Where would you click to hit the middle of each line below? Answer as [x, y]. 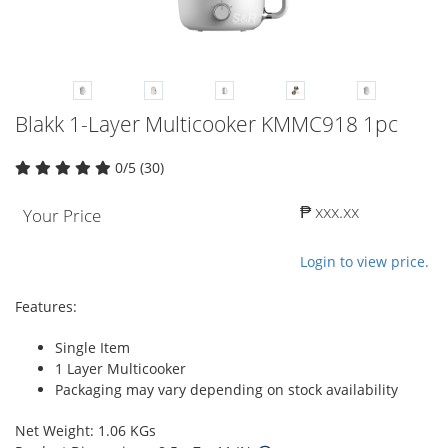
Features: [46, 306]
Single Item [92, 347]
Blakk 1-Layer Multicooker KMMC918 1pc [206, 123]
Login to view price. [364, 261]
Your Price [62, 215]
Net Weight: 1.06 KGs [85, 430]
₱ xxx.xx [329, 211]
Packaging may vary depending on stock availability [226, 389]
